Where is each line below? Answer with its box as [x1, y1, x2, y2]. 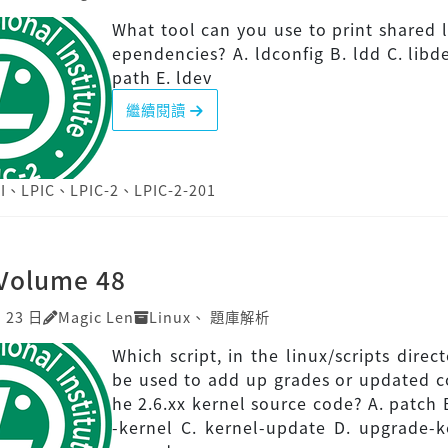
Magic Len [58, 305, 134, 327]
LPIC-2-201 [134, 178, 216, 200]
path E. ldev [112, 64, 212, 89]
